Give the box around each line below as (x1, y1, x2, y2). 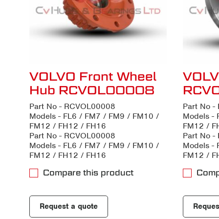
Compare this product (43, 168, 133, 177)
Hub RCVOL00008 (29, 83, 154, 97)
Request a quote (40, 201, 98, 211)
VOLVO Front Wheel (29, 69, 156, 83)
